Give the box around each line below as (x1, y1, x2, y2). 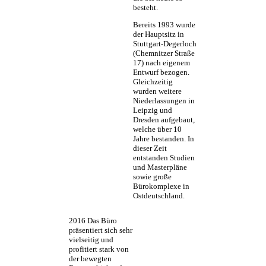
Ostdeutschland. (133, 191, 185, 201)
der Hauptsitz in (133, 30, 184, 39)
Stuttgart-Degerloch (133, 39, 197, 49)
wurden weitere (133, 87, 182, 96)
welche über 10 (133, 125, 182, 134)
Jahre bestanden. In (133, 134, 194, 144)
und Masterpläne (133, 163, 187, 172)
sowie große (133, 172, 172, 182)
